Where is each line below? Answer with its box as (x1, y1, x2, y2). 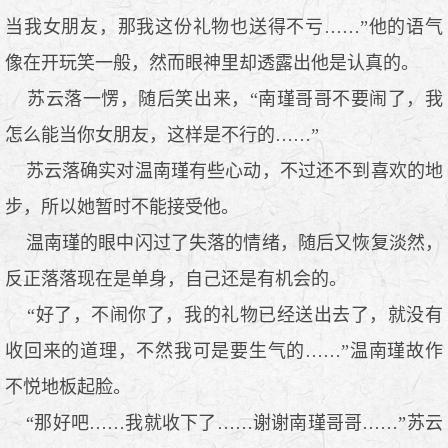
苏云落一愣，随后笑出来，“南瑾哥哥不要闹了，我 (5, 88, 443, 109)
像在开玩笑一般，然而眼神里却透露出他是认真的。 (5, 52, 419, 73)
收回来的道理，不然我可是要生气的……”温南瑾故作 (5, 340, 443, 361)
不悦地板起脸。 (5, 376, 131, 397)
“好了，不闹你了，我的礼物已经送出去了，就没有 (5, 304, 443, 325)
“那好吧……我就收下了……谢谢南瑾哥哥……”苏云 (5, 412, 443, 433)
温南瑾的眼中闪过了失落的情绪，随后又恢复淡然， (5, 232, 443, 253)
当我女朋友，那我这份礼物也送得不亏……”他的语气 (5, 16, 443, 37)
